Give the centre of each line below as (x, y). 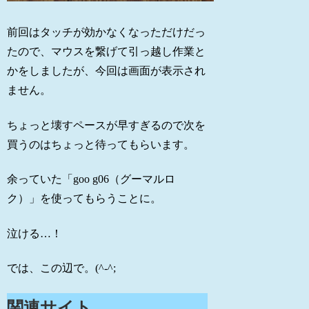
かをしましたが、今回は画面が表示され (107, 71)
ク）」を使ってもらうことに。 (84, 199)
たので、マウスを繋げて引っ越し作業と (107, 52)
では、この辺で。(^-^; (62, 268)
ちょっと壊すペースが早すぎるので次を (107, 125)
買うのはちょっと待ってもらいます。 (101, 144)
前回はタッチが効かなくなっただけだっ (107, 32)
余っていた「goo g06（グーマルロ (91, 179)
